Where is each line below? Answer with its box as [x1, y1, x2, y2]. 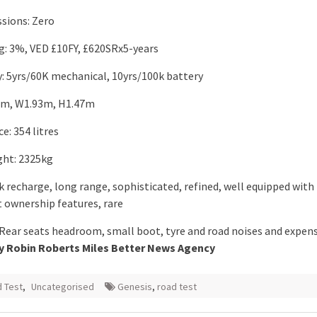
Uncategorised [31, 280, 94, 293]
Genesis [117, 280, 152, 293]
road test [157, 280, 197, 293]
